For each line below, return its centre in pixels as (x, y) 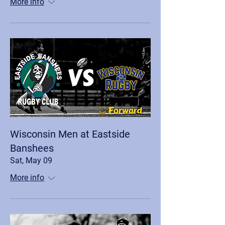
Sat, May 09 (31, 160)
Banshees (32, 148)
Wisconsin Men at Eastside (70, 134)
